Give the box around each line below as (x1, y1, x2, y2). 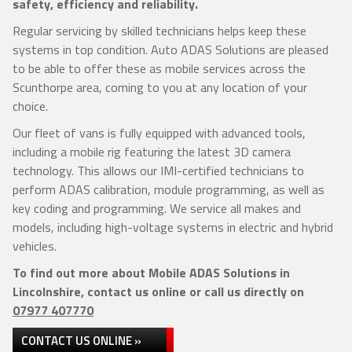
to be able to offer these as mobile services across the (13, 59, 306, 78)
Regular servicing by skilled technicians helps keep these (13, 21, 306, 40)
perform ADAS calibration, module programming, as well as (13, 180, 324, 199)
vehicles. (13, 236, 57, 255)
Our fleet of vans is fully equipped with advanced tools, (13, 123, 306, 142)
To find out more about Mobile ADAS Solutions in (13, 263, 290, 282)
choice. (13, 97, 48, 115)
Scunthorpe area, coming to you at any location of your (13, 78, 307, 97)
